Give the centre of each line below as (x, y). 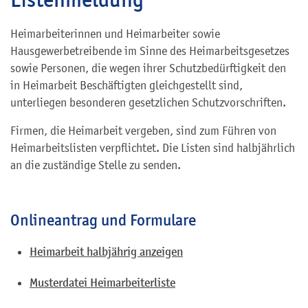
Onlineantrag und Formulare (103, 220)
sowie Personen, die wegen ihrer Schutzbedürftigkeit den (148, 68)
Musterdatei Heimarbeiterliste (102, 283)
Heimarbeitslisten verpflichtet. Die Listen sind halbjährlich (153, 148)
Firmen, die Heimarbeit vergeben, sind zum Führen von (143, 131)
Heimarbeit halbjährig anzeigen (106, 252)
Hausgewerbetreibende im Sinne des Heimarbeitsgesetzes (150, 51)
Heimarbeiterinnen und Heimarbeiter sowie (115, 34)
